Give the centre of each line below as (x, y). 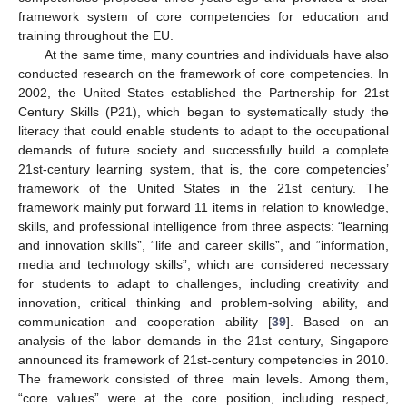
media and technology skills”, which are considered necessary (203, 264)
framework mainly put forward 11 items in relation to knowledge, (203, 207)
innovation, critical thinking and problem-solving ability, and (203, 302)
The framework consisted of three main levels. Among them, (203, 378)
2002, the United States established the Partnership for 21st (203, 92)
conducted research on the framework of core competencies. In (203, 73)
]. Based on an (338, 321)
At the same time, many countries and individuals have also (216, 54)
